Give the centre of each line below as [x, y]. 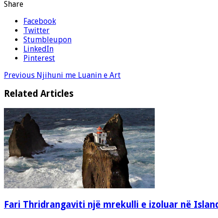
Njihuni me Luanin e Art [78, 75]
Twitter [36, 30]
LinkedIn [38, 49]
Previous [19, 75]
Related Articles [39, 94]
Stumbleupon [47, 39]
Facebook [40, 21]
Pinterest [39, 58]
